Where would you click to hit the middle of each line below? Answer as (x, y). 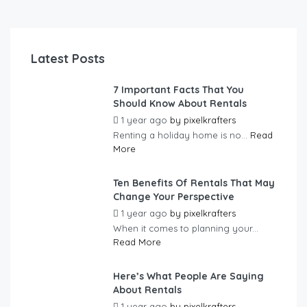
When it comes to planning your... (186, 229)
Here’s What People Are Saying (188, 277)
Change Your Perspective (174, 197)
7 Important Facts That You (179, 90)
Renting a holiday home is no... (182, 135)
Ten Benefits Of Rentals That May (194, 183)
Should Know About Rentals (180, 104)
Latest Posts (68, 59)
